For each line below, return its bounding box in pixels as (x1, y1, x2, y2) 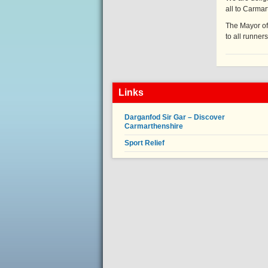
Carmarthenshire (124, 122, 183, 131)
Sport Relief (124, 139, 165, 148)
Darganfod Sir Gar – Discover (124, 113, 225, 122)
